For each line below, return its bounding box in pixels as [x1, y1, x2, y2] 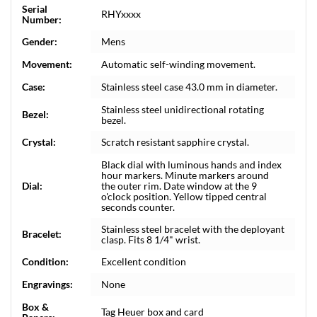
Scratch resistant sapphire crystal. [101, 136, 249, 148]
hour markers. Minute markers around [101, 169, 269, 181]
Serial [22, 3, 47, 15]
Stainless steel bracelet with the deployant [101, 223, 284, 235]
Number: [22, 13, 62, 25]
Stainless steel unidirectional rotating [101, 103, 264, 115]
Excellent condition [101, 255, 186, 267]
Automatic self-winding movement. [101, 58, 255, 70]
